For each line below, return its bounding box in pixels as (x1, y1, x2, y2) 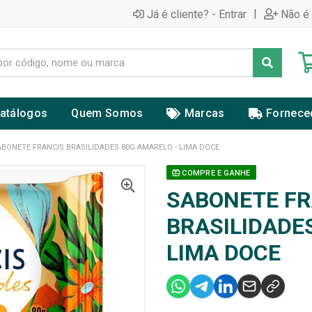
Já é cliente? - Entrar (147, 7, 247, 21)
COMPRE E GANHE (180, 169, 251, 178)
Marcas (184, 107, 225, 120)
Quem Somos (71, 107, 143, 120)
